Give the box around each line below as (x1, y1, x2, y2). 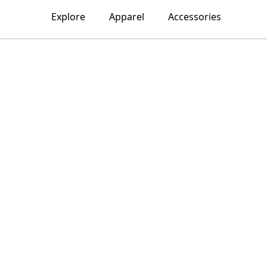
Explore (51, 10, 85, 23)
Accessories (167, 10, 221, 23)
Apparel (108, 10, 144, 23)
